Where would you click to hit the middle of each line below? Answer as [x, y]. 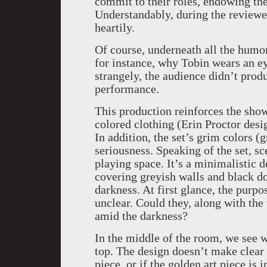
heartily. [115, 27]
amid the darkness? [141, 216]
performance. [127, 89]
